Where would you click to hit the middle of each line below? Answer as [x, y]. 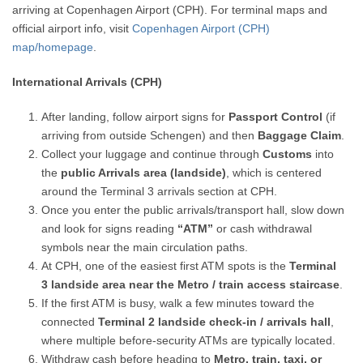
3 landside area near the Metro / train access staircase [191, 284]
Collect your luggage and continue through [152, 154]
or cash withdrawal [263, 228]
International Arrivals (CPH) [88, 82]
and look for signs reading [110, 228]
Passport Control [276, 117]
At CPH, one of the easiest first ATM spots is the [166, 266]
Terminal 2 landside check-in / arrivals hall [215, 322]
